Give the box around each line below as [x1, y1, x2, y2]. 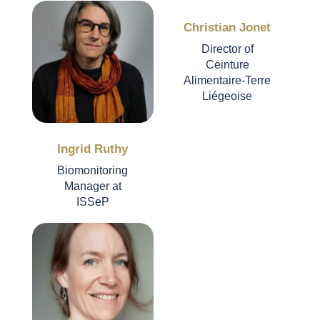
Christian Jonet [184, 20, 271, 34]
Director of [201, 42, 254, 55]
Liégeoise [202, 89, 253, 102]
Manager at [64, 180, 121, 193]
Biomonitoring [57, 164, 129, 177]
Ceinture [205, 58, 249, 71]
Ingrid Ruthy [57, 142, 129, 156]
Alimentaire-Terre [184, 74, 271, 86]
